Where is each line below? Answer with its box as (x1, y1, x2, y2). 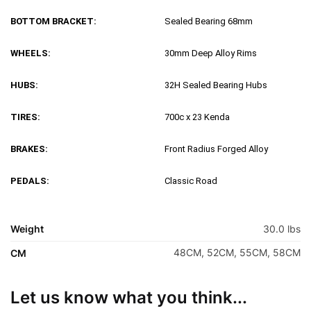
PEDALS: (10, 176, 49, 187)
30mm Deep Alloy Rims (165, 48, 257, 59)
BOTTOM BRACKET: (10, 16, 96, 27)
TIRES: (10, 112, 40, 123)
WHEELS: (10, 48, 51, 59)
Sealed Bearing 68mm (165, 16, 253, 27)
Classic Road (165, 176, 217, 187)
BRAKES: (10, 144, 48, 155)
